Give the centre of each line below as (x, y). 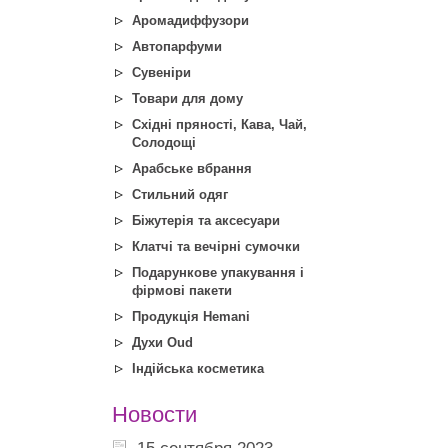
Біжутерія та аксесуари (206, 220)
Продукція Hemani (191, 316)
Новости (154, 414)
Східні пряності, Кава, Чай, (219, 124)
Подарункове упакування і (218, 272)
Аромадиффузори (190, 20)
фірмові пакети (182, 290)
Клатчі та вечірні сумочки (216, 246)
